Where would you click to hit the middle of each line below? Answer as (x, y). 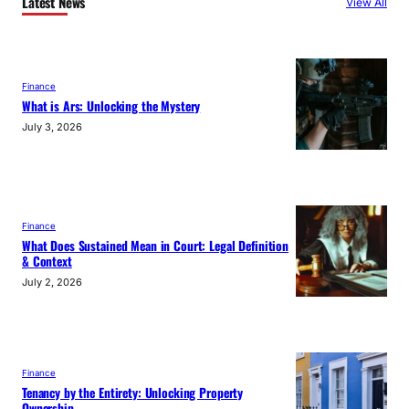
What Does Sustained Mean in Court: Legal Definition (155, 245)
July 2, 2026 (52, 282)
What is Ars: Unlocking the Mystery (111, 106)
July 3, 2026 (52, 127)
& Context (47, 261)
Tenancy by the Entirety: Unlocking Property (133, 392)
